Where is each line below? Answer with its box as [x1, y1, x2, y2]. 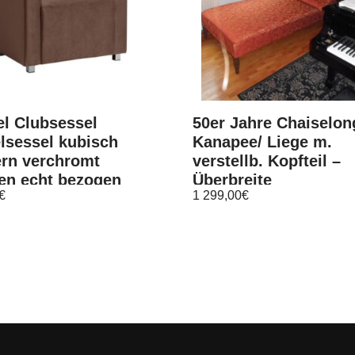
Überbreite [193, 171, 273, 189]
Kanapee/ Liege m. [193, 133, 333, 151]
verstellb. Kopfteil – [193, 152, 342, 170]
